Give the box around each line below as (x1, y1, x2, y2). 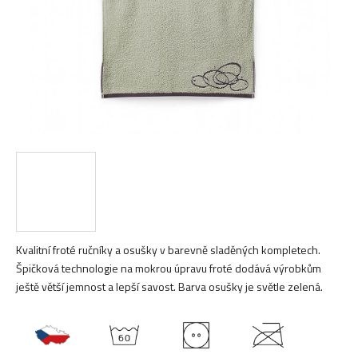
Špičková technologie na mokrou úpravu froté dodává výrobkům (16, 260, 321, 276)
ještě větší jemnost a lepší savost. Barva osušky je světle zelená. (16, 278, 323, 295)
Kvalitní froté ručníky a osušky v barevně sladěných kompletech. (16, 241, 320, 258)
